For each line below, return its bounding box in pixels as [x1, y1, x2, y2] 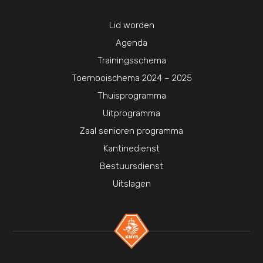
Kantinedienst [103, 143, 160, 154]
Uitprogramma [103, 108, 160, 119]
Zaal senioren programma [80, 126, 183, 137]
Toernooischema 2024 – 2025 [71, 73, 192, 84]
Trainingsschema [97, 55, 166, 66]
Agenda [116, 38, 147, 49]
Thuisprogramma [97, 90, 166, 102]
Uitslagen [112, 178, 151, 190]
